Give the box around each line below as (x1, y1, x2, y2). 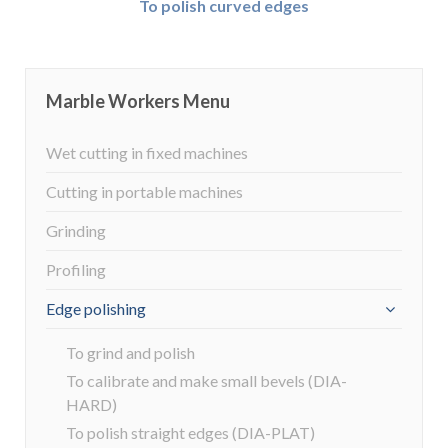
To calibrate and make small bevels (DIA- (66, 371, 347, 390)
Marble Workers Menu (46, 90, 230, 112)
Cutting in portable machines (46, 182, 243, 201)
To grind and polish (66, 343, 195, 362)
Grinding (46, 221, 106, 240)
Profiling (46, 260, 106, 279)
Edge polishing (46, 299, 146, 318)
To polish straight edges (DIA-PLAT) (66, 423, 315, 442)
